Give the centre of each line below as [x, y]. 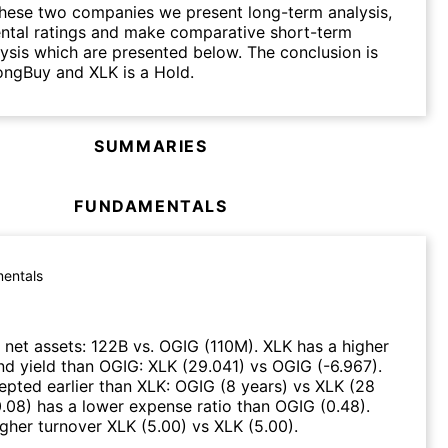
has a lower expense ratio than [153, 405]
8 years [254, 385]
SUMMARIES [151, 145]
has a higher [340, 345]
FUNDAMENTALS [151, 205]
